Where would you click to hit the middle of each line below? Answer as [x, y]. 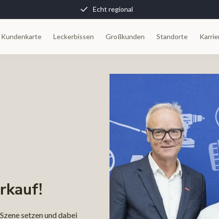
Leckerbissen [74, 36]
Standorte [172, 36]
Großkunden [125, 36]
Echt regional [113, 9]
